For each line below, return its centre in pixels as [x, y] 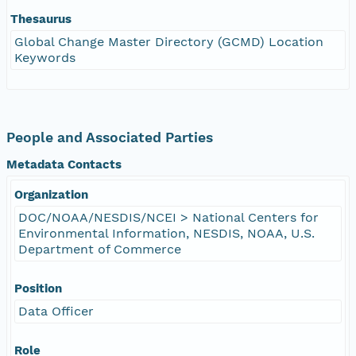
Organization [51, 194]
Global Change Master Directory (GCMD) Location [169, 41]
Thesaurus [41, 19]
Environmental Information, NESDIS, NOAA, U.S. [166, 233]
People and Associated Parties [110, 137]
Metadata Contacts [64, 164]
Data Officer [56, 311]
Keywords [45, 57]
